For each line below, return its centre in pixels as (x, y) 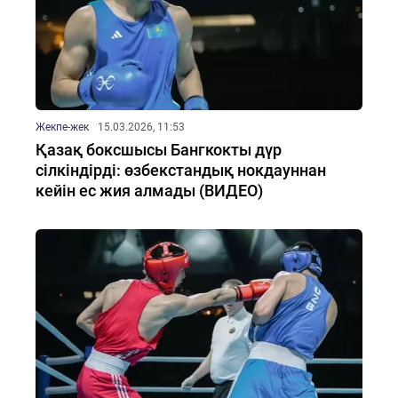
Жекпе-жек (62, 127)
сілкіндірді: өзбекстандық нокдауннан (181, 170)
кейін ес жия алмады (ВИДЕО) (149, 191)
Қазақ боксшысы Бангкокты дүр (159, 150)
